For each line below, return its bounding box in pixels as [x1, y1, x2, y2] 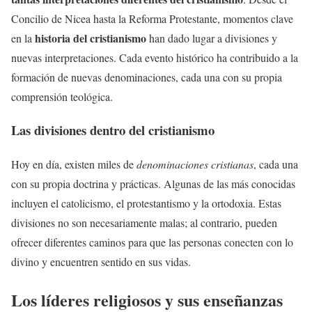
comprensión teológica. [11, 88, 113, 104]
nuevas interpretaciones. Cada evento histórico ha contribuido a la [11, 49, 298, 65]
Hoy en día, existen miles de [11, 156, 136, 171]
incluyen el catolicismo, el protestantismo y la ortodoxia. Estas [11, 195, 281, 210]
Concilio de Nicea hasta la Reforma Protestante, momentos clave [11, 10, 293, 26]
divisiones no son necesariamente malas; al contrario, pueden [11, 214, 277, 230]
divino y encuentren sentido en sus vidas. [11, 253, 191, 269]
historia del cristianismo [35, 29, 146, 46]
